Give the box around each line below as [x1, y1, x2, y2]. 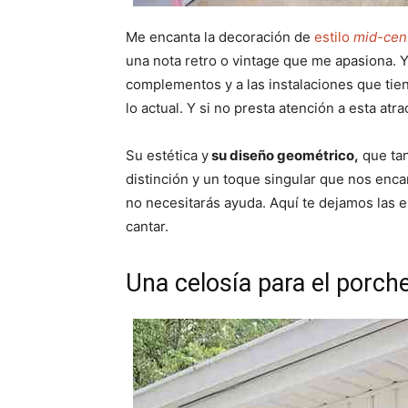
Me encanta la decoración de [126, 28, 314, 46]
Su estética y [126, 147, 209, 165]
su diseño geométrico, [209, 147, 359, 165]
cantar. [126, 218, 168, 236]
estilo [314, 28, 353, 46]
